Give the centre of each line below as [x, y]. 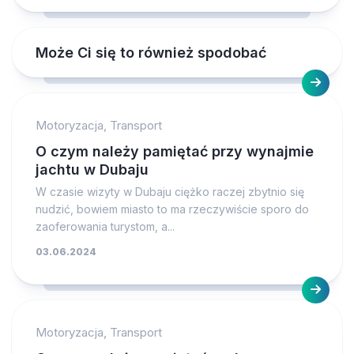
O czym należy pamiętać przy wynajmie [175, 151]
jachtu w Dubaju [92, 169]
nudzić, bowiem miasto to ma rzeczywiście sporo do [172, 209]
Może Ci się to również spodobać [151, 52]
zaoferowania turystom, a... [105, 226]
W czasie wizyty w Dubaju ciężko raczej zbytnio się [170, 191]
